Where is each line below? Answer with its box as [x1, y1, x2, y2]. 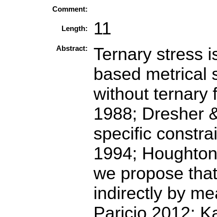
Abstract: [56, 45, 88, 52]
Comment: [52, 5, 88, 13]
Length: [62, 25, 88, 32]
